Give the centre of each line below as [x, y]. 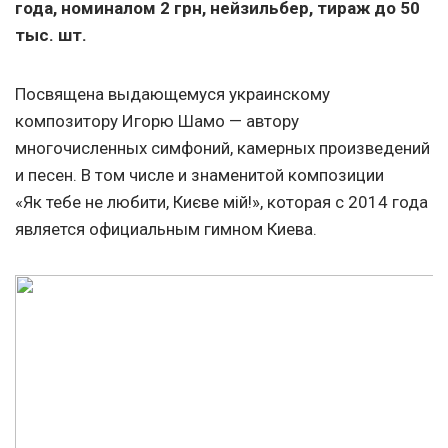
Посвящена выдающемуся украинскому [172, 94]
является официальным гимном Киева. [166, 229]
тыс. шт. [51, 35]
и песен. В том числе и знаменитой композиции [199, 175]
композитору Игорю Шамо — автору [157, 121]
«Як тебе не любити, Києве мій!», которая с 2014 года [221, 202]
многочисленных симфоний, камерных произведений [222, 148]
